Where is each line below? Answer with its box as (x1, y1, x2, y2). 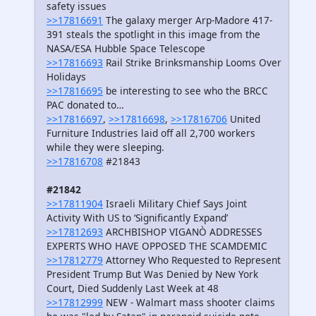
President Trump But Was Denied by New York (47, 267, 258, 281)
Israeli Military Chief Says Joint (103, 196, 247, 210)
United (227, 111, 260, 126)
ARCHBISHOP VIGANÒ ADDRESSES (103, 224, 262, 238)
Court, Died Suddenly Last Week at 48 (47, 281, 219, 295)
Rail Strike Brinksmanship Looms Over (103, 55, 281, 69)
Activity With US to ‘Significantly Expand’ (47, 210, 228, 224)
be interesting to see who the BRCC (103, 83, 268, 97)
